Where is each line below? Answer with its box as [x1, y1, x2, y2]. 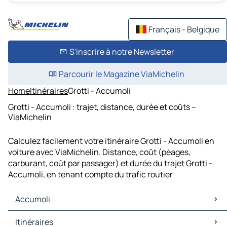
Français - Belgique [148, 24, 219, 35]
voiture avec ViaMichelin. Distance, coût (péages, [8, 146, 191, 158]
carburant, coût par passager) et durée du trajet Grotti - [8, 158, 212, 169]
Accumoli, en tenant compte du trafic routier [8, 169, 173, 180]
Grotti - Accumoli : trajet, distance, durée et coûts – [8, 101, 196, 112]
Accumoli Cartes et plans [10, 211, 102, 222]
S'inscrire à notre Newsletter [69, 46, 174, 57]
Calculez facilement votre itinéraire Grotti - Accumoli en [8, 135, 214, 147]
